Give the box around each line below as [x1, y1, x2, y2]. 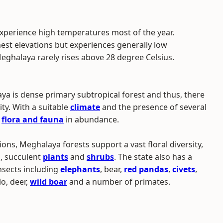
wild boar [30, 176, 67, 187]
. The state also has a [114, 151, 192, 162]
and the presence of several [100, 102, 207, 112]
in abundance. [64, 114, 119, 125]
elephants [60, 164, 100, 175]
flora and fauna [1, 114, 64, 125]
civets [172, 164, 195, 175]
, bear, [100, 164, 124, 175]
